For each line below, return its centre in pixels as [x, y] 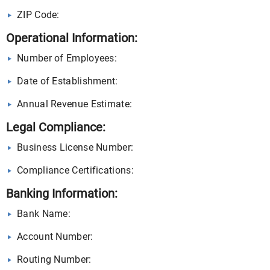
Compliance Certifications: [75, 170]
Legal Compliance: [56, 127]
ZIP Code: [38, 15]
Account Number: [55, 237]
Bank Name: [44, 214]
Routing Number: [54, 259]
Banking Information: [62, 193]
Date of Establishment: [67, 81]
